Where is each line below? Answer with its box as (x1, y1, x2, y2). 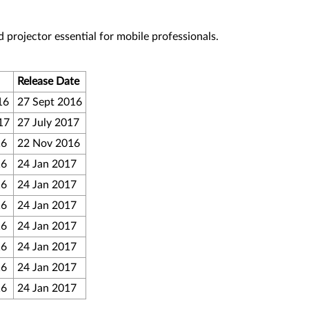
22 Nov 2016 (17, 138, 80, 149)
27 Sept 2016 (17, 97, 82, 108)
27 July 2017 (17, 117, 79, 128)
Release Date (17, 76, 79, 87)
